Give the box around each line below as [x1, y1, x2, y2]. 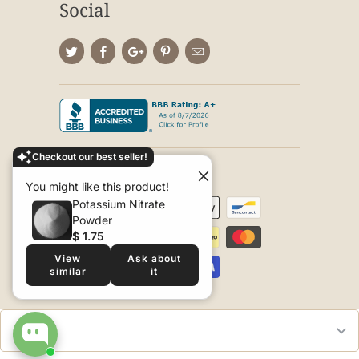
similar [49, 265, 87, 277]
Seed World [100, 161, 160, 175]
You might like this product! [26, 179, 169, 193]
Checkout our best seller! [32, 151, 147, 163]
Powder [72, 213, 112, 227]
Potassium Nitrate [72, 197, 165, 211]
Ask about [127, 252, 182, 264]
